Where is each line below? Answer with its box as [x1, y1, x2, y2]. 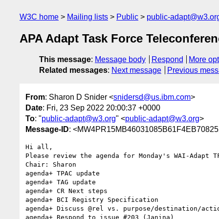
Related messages [39, 66, 108, 75]
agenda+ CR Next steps [25, 187, 108, 195]
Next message [111, 66, 161, 75]
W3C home [20, 13, 59, 21]
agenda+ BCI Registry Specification [25, 196, 158, 203]
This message [39, 55, 91, 64]
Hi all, [25, 143, 53, 151]
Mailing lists [67, 13, 108, 21]
